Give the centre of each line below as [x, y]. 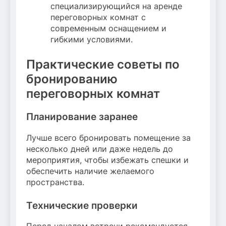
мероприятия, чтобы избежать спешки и [107, 160]
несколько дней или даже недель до [100, 149]
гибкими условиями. [92, 40]
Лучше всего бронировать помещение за [108, 137]
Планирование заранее [82, 117]
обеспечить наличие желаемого [90, 171]
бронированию [72, 79]
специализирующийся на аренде [116, 6]
